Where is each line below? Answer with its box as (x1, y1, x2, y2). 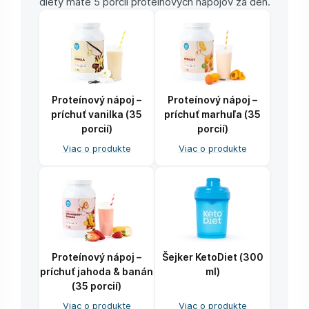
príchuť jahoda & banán (40, 265, 153, 279)
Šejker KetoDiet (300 (161, 250, 263, 264)
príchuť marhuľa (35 (164, 108, 261, 121)
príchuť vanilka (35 (51, 108, 142, 121)
